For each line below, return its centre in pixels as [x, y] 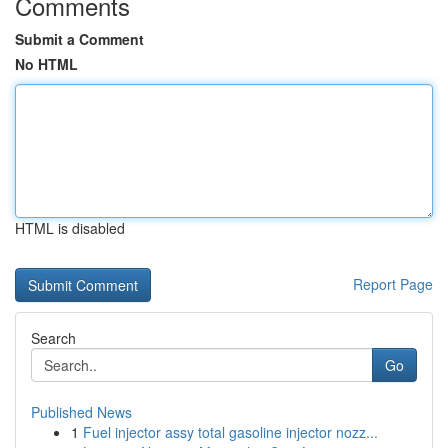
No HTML [46, 64]
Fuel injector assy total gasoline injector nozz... [230, 432]
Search [53, 338]
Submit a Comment [79, 39]
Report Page [393, 284]
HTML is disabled [70, 228]
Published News [81, 412]
